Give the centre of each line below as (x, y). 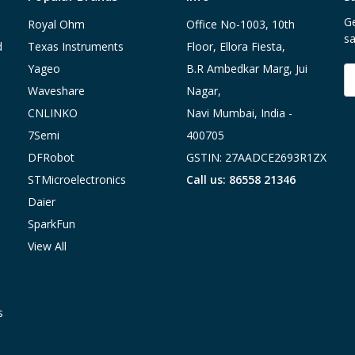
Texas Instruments (76, 46)
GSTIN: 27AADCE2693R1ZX (256, 157)
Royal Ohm (56, 24)
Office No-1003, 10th (240, 24)
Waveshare (56, 91)
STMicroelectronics (77, 179)
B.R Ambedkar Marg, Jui (246, 69)
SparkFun (52, 224)
